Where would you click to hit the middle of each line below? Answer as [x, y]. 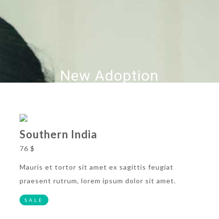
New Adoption [109, 76]
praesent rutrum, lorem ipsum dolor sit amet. [98, 181]
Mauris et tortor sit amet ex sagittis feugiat [97, 167]
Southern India [58, 134]
